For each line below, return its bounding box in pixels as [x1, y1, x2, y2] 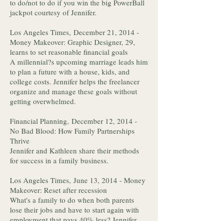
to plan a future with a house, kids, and [10, 67, 130, 76]
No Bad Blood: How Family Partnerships [10, 126, 135, 136]
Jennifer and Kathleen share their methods [10, 146, 139, 155]
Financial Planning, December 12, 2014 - [10, 116, 137, 126]
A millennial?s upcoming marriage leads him [10, 57, 148, 67]
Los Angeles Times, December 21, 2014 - [10, 27, 139, 37]
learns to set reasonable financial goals [10, 47, 128, 57]
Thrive [10, 136, 30, 146]
